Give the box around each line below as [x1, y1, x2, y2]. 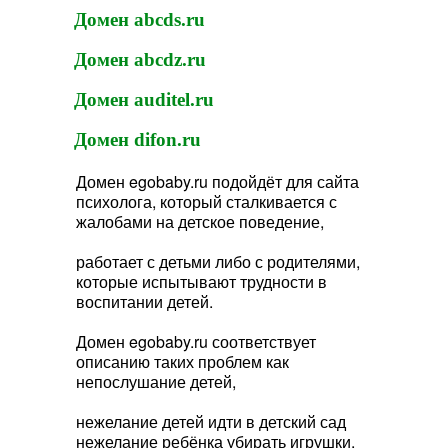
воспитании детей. [76, 289, 213, 313]
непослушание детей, [76, 369, 236, 393]
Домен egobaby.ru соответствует [76, 329, 316, 353]
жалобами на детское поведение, [76, 209, 324, 233]
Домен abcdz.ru [74, 48, 206, 70]
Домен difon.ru [74, 128, 201, 150]
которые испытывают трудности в [76, 269, 327, 293]
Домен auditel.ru [74, 88, 214, 110]
